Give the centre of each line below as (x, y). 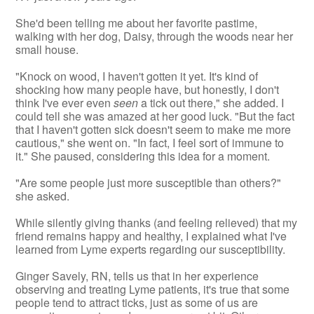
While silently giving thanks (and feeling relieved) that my (157, 222)
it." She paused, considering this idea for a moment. (143, 156)
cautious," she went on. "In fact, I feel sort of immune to (150, 142)
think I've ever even (65, 102)
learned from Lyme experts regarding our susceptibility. (151, 249)
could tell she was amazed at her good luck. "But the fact (155, 116)
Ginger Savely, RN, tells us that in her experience (137, 275)
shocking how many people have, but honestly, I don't (148, 89)
